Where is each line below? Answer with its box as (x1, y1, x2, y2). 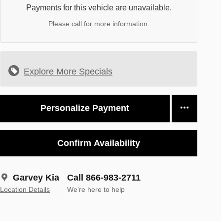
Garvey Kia (13, 172, 59, 183)
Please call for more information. (48, 19, 149, 28)
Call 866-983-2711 (67, 172, 141, 183)
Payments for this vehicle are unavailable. (26, 3, 172, 12)
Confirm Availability (57, 138, 140, 148)
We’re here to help (67, 185, 125, 193)
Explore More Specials (24, 66, 112, 76)
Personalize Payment (40, 103, 129, 113)
